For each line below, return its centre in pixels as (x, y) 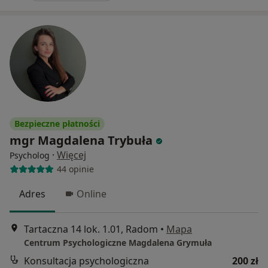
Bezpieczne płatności (57, 123)
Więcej (71, 155)
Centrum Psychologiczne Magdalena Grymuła (118, 242)
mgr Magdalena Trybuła (81, 140)
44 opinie (75, 169)
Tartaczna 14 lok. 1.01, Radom (91, 229)
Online (92, 194)
